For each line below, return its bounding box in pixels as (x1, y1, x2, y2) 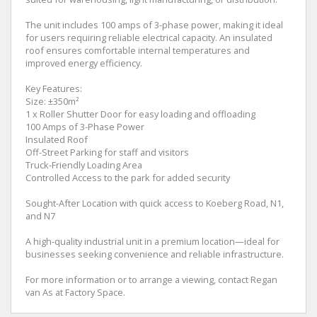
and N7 (25, 209, 55, 222)
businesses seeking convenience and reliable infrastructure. (25, 248, 284, 260)
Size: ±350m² (25, 95, 79, 108)
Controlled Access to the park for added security (25, 171, 230, 184)
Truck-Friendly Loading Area (25, 158, 142, 171)
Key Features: (25, 82, 82, 95)
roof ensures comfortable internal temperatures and (25, 44, 250, 57)
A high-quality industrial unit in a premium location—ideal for (25, 235, 279, 248)
